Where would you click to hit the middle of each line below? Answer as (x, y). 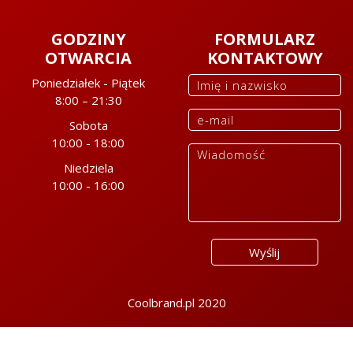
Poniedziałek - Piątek (88, 82)
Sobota (88, 125)
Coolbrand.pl (161, 302)
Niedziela (88, 167)
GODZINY (88, 39)
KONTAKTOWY (265, 58)
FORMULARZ (265, 39)
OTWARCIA (88, 58)
